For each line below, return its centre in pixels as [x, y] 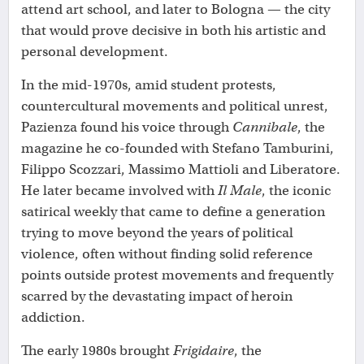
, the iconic [296, 191]
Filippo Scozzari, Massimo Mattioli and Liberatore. [181, 170]
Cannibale [265, 128]
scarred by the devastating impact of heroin [157, 297]
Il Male [240, 191]
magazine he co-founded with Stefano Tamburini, [178, 149]
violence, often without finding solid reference [167, 254]
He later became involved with [119, 191]
